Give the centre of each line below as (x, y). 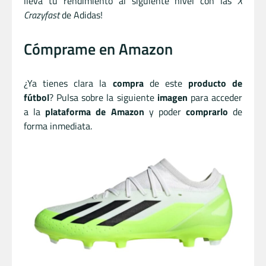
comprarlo (207, 111)
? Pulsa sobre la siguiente (103, 97)
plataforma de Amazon (95, 111)
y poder (165, 111)
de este (166, 83)
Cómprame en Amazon (98, 49)
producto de (215, 83)
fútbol (37, 97)
